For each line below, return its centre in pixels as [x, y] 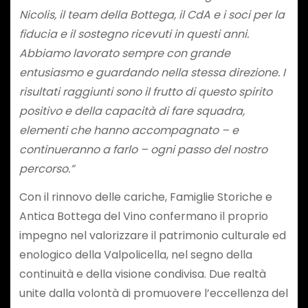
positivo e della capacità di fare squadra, [132, 111]
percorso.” [46, 169]
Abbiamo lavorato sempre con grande [124, 54]
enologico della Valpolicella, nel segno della [135, 254]
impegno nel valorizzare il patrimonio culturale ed [152, 235]
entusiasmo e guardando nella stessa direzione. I [152, 73]
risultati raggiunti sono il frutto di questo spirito [145, 92]
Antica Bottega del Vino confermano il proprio [143, 216]
